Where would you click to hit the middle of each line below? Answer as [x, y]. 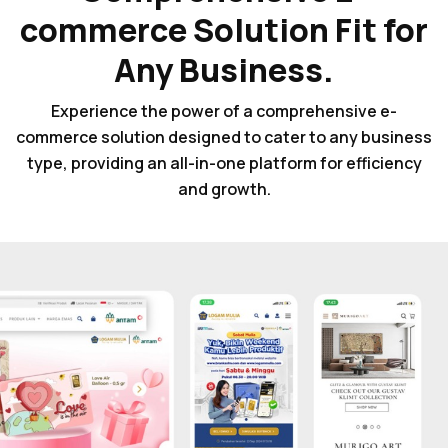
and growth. [224, 188]
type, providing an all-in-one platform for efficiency [224, 162]
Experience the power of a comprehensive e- [224, 110]
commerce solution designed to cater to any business [224, 136]
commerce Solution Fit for [224, 29]
